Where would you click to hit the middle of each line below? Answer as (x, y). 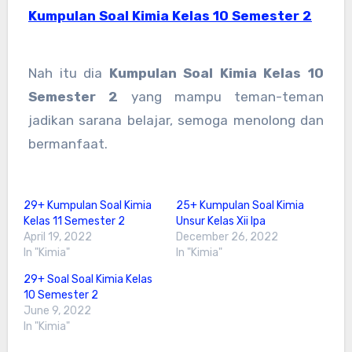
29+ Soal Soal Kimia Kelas (88, 279)
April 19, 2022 (57, 236)
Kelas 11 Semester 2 (74, 221)
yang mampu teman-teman (221, 97)
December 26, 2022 (227, 236)
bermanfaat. (68, 144)
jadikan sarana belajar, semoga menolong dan (176, 121)
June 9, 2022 (57, 310)
